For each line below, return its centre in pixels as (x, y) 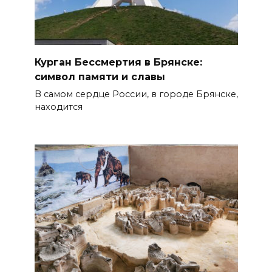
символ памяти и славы (100, 76)
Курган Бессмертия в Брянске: (118, 62)
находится (58, 107)
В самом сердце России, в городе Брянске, (136, 94)
